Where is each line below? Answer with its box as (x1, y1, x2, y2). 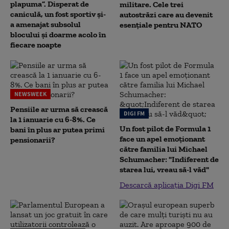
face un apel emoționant (120, 134, 205, 144)
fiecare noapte (10, 40, 61, 50)
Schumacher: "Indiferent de (120, 154, 219, 164)
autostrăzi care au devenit (120, 10, 213, 19)
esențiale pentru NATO (120, 20, 202, 30)
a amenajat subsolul (10, 19, 81, 29)
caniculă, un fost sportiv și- (10, 9, 106, 19)
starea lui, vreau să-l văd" (120, 165, 209, 174)
